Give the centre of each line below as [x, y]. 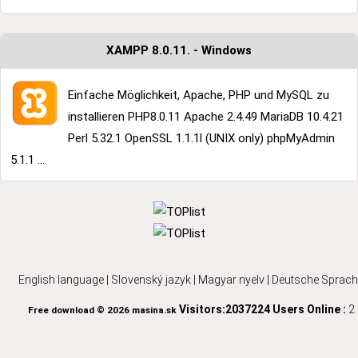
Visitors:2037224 [223, 310]
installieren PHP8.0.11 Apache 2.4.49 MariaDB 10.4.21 [206, 117]
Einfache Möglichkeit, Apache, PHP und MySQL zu [199, 95]
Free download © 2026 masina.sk [102, 310]
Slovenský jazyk [151, 280]
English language [61, 280]
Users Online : [310, 310]
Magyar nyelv [231, 280]
